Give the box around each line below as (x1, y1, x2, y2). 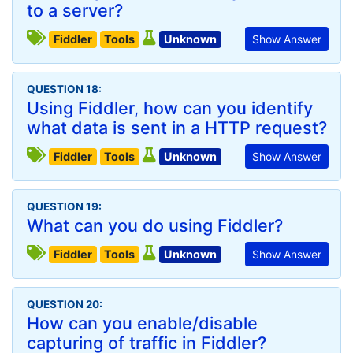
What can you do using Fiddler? (27, 215, 283, 236)
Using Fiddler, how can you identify (27, 98, 313, 118)
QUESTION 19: (27, 200, 102, 213)
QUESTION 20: (27, 298, 102, 310)
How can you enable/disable (27, 313, 258, 333)
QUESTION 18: (27, 83, 102, 95)
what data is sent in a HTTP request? (27, 117, 327, 138)
